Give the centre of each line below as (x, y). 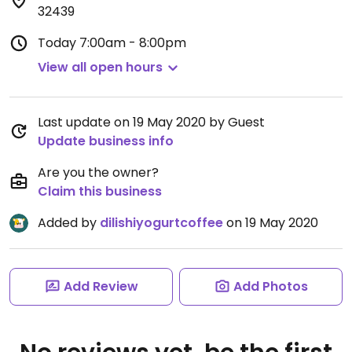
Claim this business (100, 191)
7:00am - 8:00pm (133, 43)
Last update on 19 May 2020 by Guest (151, 122)
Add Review (101, 286)
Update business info (106, 141)
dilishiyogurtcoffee (161, 223)
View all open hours (100, 67)
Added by (69, 223)
